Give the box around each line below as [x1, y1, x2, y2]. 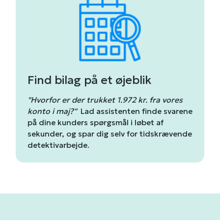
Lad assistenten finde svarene [80, 106, 192, 116]
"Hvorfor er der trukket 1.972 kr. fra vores [27, 95, 183, 105]
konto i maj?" [27, 106, 81, 116]
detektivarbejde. [27, 140, 91, 150]
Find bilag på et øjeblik [27, 72, 151, 87]
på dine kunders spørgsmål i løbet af [27, 117, 164, 127]
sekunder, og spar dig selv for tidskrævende [27, 129, 192, 138]
